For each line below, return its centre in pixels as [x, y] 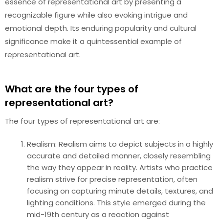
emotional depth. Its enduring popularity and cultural [101, 28]
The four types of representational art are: [82, 121]
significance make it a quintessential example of [93, 41]
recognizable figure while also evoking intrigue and [96, 15]
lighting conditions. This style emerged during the [116, 203]
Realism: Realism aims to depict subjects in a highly [120, 144]
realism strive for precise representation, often [112, 179]
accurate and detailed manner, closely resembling [119, 156]
